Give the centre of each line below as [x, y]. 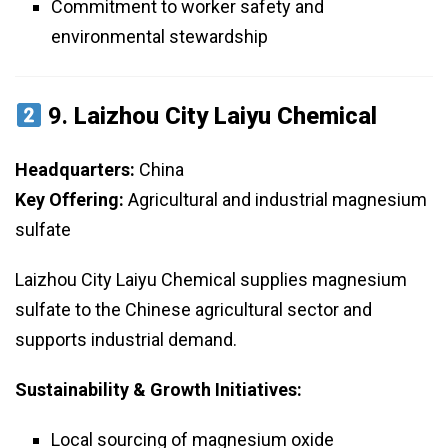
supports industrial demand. [126, 340]
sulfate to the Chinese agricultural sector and [193, 310]
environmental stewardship [159, 37]
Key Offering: [69, 200]
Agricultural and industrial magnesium [275, 200]
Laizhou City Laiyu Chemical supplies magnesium [211, 280]
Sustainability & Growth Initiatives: [158, 390]
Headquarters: [75, 170]
